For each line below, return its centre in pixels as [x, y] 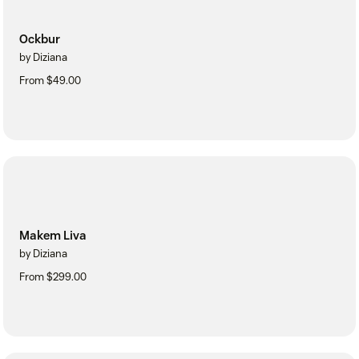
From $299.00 [53, 277]
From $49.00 [50, 81]
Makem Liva [53, 235]
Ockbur [40, 39]
